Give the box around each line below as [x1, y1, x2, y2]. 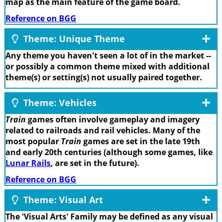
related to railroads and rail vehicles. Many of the [5, 125, 200, 136]
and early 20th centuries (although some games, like [5, 147, 213, 158]
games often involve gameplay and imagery [26, 114, 200, 125]
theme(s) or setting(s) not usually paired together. [5, 71, 202, 83]
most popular [5, 136, 61, 147]
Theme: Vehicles [21, 97, 97, 109]
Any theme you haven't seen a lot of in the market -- [5, 50, 211, 61]
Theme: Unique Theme [21, 32, 125, 45]
